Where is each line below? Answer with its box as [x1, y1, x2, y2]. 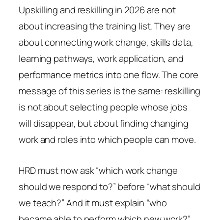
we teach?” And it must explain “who [19, 196, 167, 209]
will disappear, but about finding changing [19, 116, 189, 130]
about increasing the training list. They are [19, 19, 191, 32]
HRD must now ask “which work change [19, 164, 178, 177]
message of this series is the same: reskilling [19, 84, 201, 97]
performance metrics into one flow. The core [19, 68, 198, 81]
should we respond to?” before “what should [19, 180, 200, 193]
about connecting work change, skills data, [19, 35, 193, 49]
